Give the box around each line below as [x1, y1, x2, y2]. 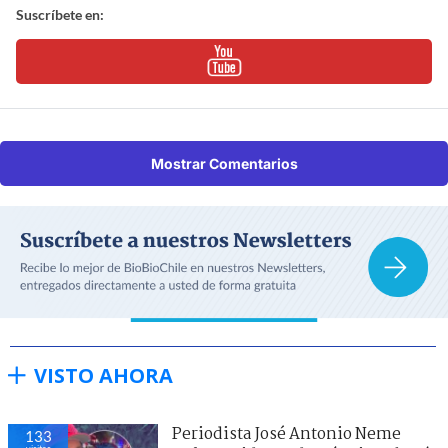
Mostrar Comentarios [150, 154, 298, 172]
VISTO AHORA [34, 361, 173, 389]
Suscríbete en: [16, 5, 104, 23]
